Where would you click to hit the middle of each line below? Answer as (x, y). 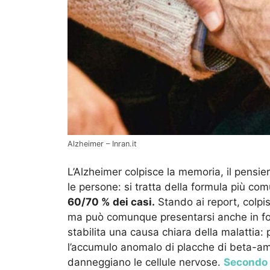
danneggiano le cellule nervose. (146, 262)
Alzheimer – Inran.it (102, 143)
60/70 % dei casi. (111, 202)
